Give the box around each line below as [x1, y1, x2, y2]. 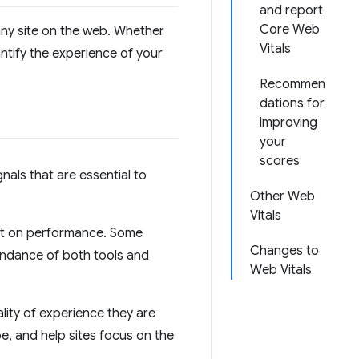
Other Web [250, 188, 315, 204]
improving [260, 115, 317, 131]
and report [260, 2, 323, 18]
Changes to [250, 243, 319, 259]
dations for [260, 95, 325, 111]
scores [260, 153, 300, 169]
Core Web [260, 22, 320, 38]
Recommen [260, 76, 325, 92]
